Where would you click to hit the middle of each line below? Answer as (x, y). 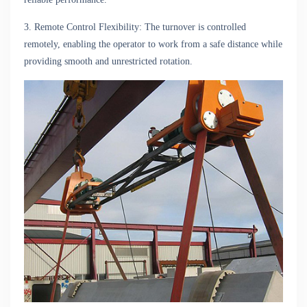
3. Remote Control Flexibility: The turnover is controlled (135, 27)
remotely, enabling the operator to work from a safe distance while (153, 44)
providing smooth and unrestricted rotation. (108, 61)
